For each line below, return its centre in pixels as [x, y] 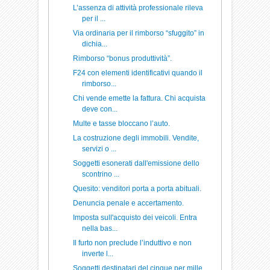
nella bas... [100, 228]
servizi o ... [99, 149]
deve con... [100, 109]
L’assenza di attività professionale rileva [138, 8]
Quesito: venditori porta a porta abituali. [137, 189]
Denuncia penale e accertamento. [129, 203]
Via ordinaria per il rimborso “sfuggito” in [139, 33]
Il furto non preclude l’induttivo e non [133, 243]
